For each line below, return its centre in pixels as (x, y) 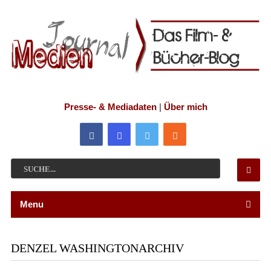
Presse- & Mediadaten (110, 106)
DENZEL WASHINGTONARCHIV (97, 248)
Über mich (185, 106)
